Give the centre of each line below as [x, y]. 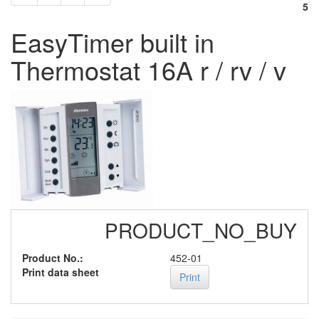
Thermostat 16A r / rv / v [148, 69]
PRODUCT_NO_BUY [201, 230]
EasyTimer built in [113, 42]
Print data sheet [61, 272]
